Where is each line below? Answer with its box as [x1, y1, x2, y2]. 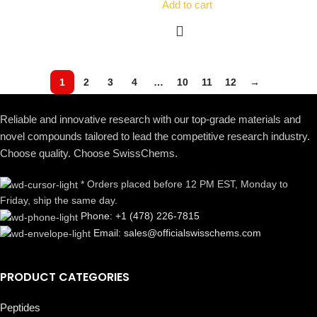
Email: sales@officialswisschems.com [93, 226, 261, 238]
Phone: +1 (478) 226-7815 [81, 210, 200, 222]
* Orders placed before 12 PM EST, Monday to [81, 178, 288, 190]
